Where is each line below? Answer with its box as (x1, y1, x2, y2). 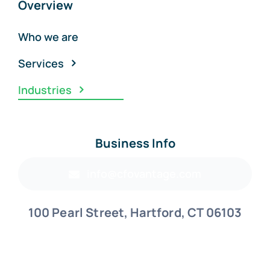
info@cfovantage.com (87, 166, 202, 181)
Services (17, 56, 64, 71)
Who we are (17, 30, 78, 45)
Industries (17, 83, 72, 98)
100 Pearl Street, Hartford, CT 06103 (28, 204, 242, 221)
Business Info (95, 135, 175, 152)
